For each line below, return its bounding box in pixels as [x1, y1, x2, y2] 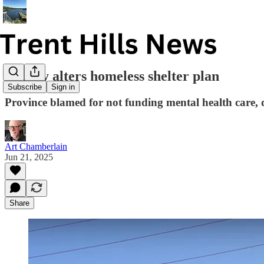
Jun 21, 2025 [5, 151, 53, 162]
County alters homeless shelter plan [5, 68, 219, 84]
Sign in [51, 82, 75, 92]
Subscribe [8, 82, 42, 92]
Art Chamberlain [5, 141, 67, 151]
